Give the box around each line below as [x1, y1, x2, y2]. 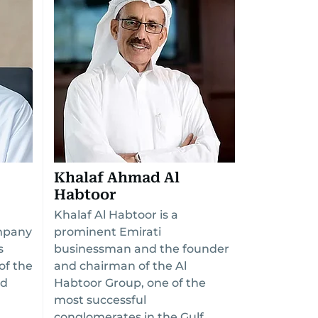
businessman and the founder [54, 242, 229, 256]
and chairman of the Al [54, 259, 187, 273]
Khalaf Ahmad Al [54, 169, 180, 186]
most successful [54, 293, 146, 307]
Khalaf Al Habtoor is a [54, 208, 178, 221]
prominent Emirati [54, 225, 161, 238]
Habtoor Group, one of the [54, 276, 206, 290]
